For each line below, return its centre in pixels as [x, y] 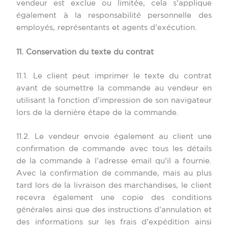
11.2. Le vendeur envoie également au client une [114, 137]
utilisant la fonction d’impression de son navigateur [114, 100]
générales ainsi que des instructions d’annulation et [114, 210]
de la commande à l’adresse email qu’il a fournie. [114, 161]
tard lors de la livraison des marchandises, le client [114, 186]
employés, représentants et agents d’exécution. [107, 28]
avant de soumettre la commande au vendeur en [114, 88]
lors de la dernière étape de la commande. [98, 112]
